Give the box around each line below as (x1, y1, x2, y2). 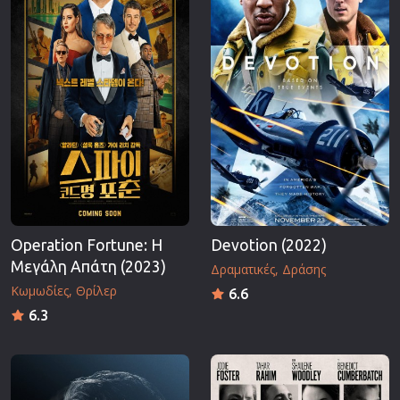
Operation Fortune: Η (11, 236, 162, 254)
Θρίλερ (76, 281, 117, 299)
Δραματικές (211, 260, 275, 278)
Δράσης (282, 260, 326, 278)
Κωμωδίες (11, 281, 69, 299)
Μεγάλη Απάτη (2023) (11, 257, 166, 275)
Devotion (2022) (211, 236, 327, 254)
